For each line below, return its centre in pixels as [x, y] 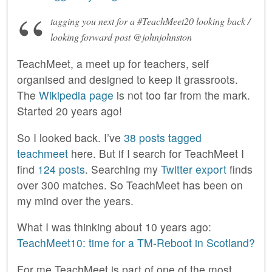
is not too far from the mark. [182, 95]
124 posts [61, 169]
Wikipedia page [75, 95]
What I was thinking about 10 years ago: [114, 227]
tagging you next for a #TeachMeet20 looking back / [150, 21]
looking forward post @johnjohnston [121, 37]
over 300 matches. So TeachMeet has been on [130, 185]
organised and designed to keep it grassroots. [127, 80]
